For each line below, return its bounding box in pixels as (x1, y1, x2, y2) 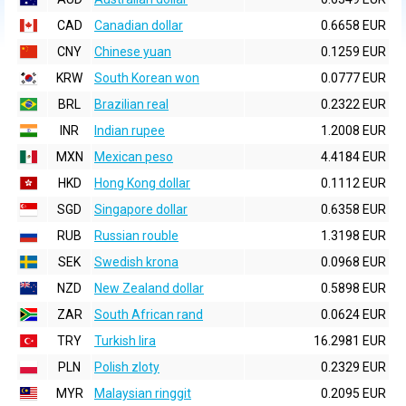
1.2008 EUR (321, 123, 386, 138)
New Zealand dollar (94, 281, 204, 295)
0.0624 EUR (321, 307, 386, 322)
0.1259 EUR (321, 44, 386, 59)
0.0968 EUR (321, 255, 386, 269)
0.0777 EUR (321, 71, 386, 85)
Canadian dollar (94, 18, 183, 33)
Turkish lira (94, 333, 156, 348)
